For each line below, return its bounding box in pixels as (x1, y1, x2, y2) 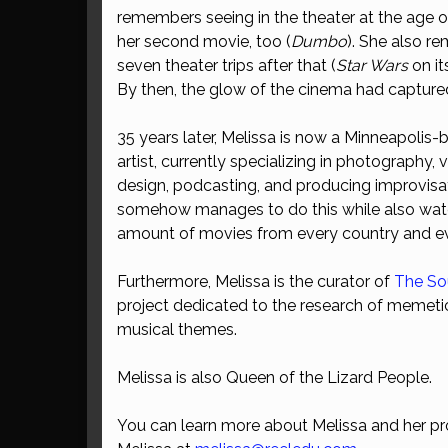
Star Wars (336, 56, 408, 75)
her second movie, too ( (117, 32, 291, 51)
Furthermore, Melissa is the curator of (117, 272, 394, 291)
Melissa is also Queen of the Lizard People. (117, 368, 432, 387)
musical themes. (117, 320, 237, 339)
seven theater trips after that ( (117, 56, 336, 75)
